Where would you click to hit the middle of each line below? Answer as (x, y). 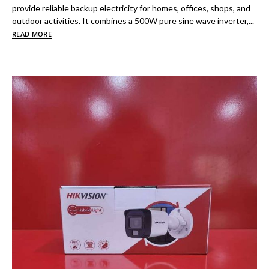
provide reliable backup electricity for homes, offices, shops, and (131, 8)
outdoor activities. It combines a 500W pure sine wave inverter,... (133, 21)
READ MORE (32, 34)
